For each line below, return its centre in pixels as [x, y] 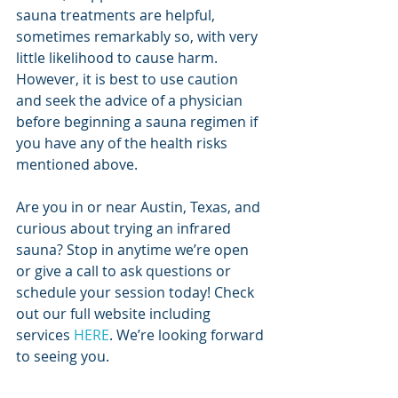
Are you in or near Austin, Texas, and [140, 207]
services [45, 335]
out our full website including [115, 314]
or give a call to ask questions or [125, 271]
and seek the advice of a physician [131, 101]
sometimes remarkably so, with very [139, 37]
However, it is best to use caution [129, 80]
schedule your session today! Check [137, 293]
